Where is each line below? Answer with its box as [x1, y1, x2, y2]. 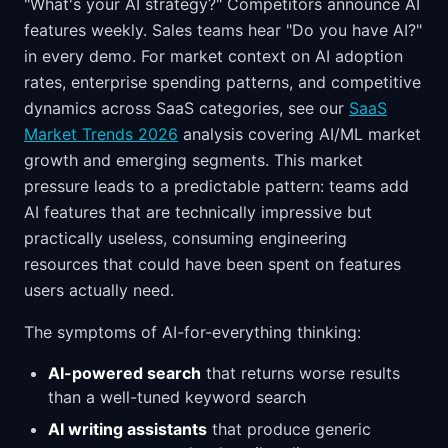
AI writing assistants [48, 419, 207, 439]
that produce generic [207, 419, 371, 439]
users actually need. [24, 280, 174, 300]
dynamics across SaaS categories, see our [24, 98, 349, 118]
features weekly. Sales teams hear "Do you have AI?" [24, 20, 422, 40]
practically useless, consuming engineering [24, 228, 347, 248]
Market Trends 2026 [24, 124, 178, 144]
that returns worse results [201, 363, 400, 383]
